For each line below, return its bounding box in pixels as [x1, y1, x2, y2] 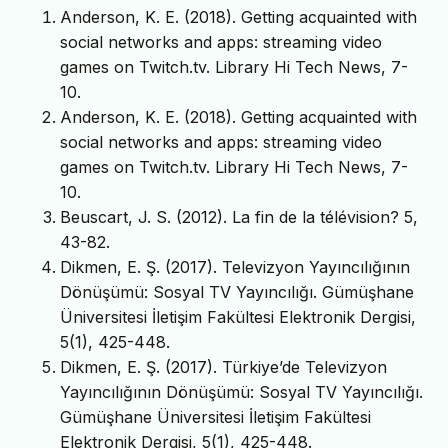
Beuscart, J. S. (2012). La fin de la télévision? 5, [60, 207, 418, 228]
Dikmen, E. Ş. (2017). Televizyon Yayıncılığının [60, 257, 410, 278]
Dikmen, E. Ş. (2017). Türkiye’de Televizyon [60, 357, 387, 378]
